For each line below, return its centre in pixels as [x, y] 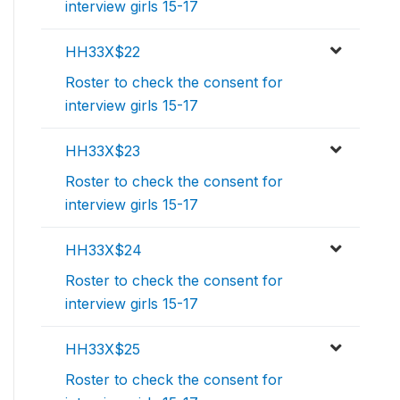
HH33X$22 [103, 52]
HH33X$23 [103, 151]
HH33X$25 [103, 350]
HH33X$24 [104, 250]
